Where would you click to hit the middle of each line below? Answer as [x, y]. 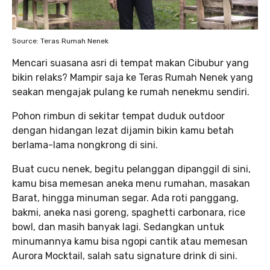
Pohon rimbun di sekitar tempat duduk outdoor [118, 116]
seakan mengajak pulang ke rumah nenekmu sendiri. [131, 92]
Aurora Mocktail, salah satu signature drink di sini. [125, 256]
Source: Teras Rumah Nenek [60, 41]
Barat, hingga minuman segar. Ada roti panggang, [125, 198]
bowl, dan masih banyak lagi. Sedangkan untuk [118, 227]
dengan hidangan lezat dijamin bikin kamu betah [123, 130]
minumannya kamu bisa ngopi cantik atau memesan [130, 241]
